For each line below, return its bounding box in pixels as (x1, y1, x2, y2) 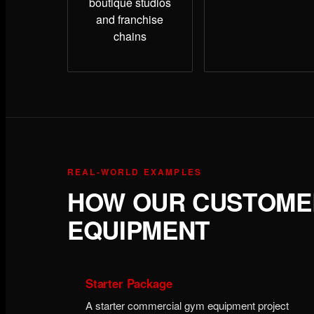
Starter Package (86, 275, 172, 292)
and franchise (96, 11, 164, 28)
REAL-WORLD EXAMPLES (67, 165, 203, 179)
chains (113, 28, 146, 45)
